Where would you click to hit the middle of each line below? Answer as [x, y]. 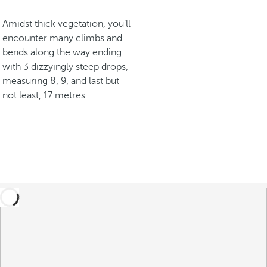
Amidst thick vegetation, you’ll [66, 24]
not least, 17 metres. [45, 95]
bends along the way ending [62, 52]
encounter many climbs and [62, 38]
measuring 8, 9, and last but [61, 81]
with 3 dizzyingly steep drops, [65, 67]
